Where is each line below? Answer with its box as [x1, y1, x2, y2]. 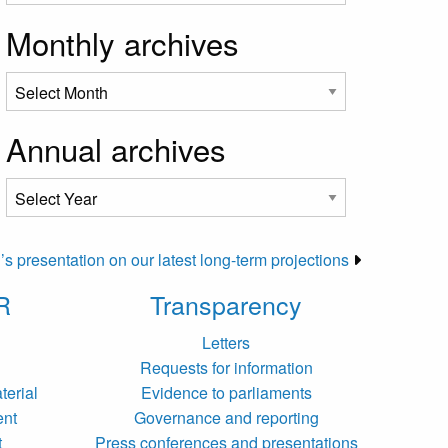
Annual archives [6, 126, 226, 172]
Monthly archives [6, 20, 239, 66]
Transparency [150, 286, 302, 323]
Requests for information [139, 356, 313, 380]
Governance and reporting [133, 406, 319, 430]
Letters [202, 331, 250, 355]
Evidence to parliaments [140, 381, 312, 405]
